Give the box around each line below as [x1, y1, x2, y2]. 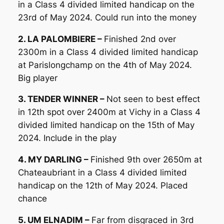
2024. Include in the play [17, 133, 116, 143]
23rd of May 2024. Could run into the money [17, 12, 196, 22]
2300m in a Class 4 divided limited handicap [17, 46, 198, 57]
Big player [17, 72, 57, 83]
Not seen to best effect [106, 94, 200, 104]
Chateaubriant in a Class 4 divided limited [17, 167, 187, 178]
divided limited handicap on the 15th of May [17, 120, 194, 130]
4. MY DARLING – [17, 154, 90, 165]
